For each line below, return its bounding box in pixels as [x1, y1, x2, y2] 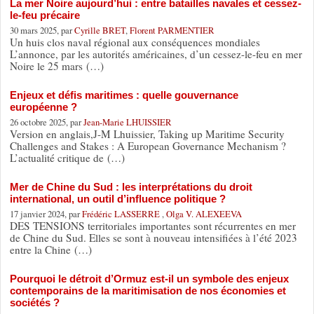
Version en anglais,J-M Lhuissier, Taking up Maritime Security [9, 126, 285, 141]
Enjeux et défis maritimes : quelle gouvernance [9, 88, 238, 101]
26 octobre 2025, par [9, 115, 83, 128]
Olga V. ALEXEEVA [165, 207, 242, 220]
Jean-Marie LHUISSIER [83, 115, 172, 128]
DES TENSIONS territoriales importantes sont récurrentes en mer [9, 218, 296, 233]
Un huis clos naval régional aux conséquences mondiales [9, 34, 260, 49]
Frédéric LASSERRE [81, 207, 162, 220]
